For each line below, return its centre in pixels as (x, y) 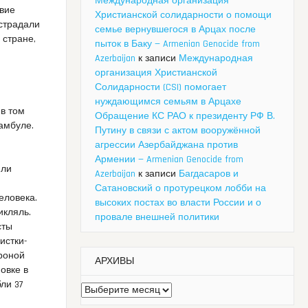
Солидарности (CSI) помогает (161, 88)
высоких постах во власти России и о (178, 203)
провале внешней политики (157, 218)
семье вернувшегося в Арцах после (175, 30)
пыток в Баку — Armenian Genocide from (177, 44)
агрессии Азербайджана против (166, 145)
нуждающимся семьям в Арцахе (168, 102)
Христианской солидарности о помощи (183, 15)
